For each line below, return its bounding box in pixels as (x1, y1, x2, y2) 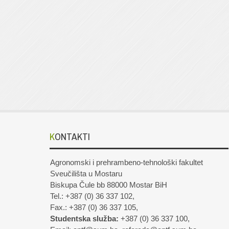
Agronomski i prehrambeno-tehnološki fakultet (50, 158, 203, 167)
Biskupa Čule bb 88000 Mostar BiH (50, 181, 167, 189)
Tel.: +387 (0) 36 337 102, (50, 192, 134, 200)
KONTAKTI (55, 130, 90, 143)
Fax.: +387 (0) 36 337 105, (50, 203, 138, 212)
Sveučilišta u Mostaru (50, 170, 122, 178)
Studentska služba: (50, 215, 119, 223)
